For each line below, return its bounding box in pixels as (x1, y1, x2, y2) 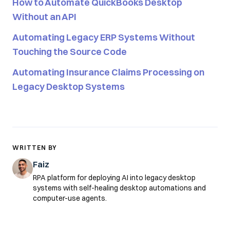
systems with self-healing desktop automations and (33, 183, 206, 193)
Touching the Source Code (12, 46, 127, 57)
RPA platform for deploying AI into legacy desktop (33, 173, 196, 182)
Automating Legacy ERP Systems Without (12, 31, 195, 43)
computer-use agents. (33, 194, 107, 203)
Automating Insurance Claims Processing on (12, 66, 204, 78)
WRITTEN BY (12, 144, 57, 151)
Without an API (12, 11, 76, 23)
